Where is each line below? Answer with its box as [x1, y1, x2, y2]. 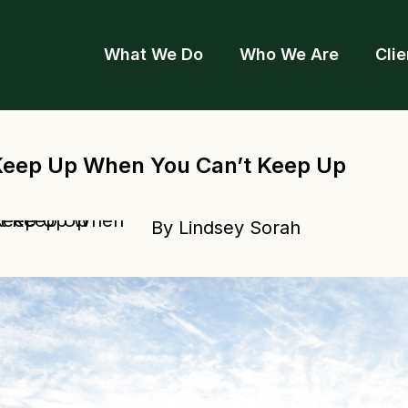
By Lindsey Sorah [151, 217, 301, 239]
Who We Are [240, 45, 339, 64]
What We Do [104, 45, 203, 64]
